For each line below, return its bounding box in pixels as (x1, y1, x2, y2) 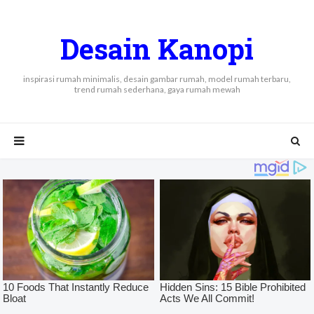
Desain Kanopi (60, 30, 254, 67)
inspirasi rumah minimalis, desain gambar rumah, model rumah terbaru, (23, 74, 291, 84)
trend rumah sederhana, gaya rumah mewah (74, 84, 240, 95)
